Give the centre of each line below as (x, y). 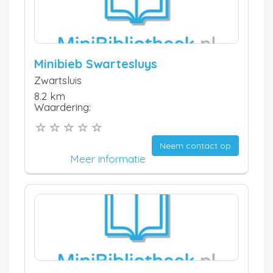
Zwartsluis (58, 80)
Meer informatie (108, 158)
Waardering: (62, 107)
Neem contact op (195, 145)
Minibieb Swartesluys (96, 64)
